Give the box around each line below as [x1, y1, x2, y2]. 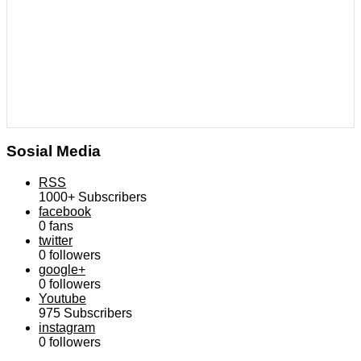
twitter [39, 233, 73, 247]
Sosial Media [6, 143, 101, 160]
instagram [39, 320, 95, 334]
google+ [39, 262, 85, 276]
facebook [39, 204, 91, 218]
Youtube [39, 291, 86, 305]
